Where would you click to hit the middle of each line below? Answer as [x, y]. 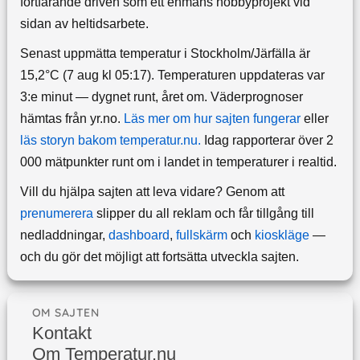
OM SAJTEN [65, 313]
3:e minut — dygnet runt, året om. [115, 97]
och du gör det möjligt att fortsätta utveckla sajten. [159, 257]
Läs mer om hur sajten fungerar [212, 119]
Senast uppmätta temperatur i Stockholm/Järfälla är [165, 54]
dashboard [139, 235]
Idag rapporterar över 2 [267, 141]
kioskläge [282, 235]
